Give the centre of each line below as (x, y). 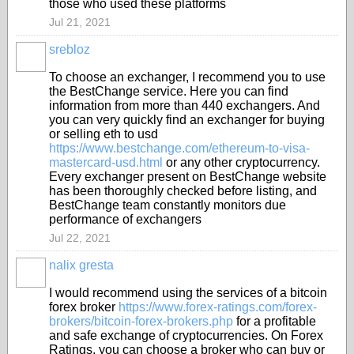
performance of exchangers (125, 219)
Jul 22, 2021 (80, 238)
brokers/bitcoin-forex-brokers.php (141, 321)
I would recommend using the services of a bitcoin (188, 293)
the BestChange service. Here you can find (169, 91)
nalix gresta (81, 265)
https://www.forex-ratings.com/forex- (218, 307)
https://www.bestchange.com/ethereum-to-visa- (179, 148)
